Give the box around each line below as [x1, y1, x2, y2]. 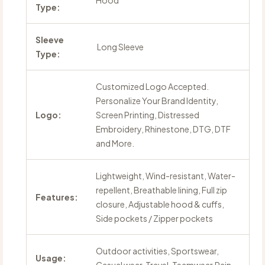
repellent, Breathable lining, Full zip [96, 185, 227, 196]
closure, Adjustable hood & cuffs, [96, 199, 224, 210]
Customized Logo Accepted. [96, 81, 209, 92]
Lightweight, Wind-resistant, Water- [96, 170, 235, 182]
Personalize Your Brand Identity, [96, 95, 218, 106]
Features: [35, 192, 78, 203]
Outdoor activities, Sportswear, [96, 245, 219, 257]
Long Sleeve [96, 41, 144, 53]
